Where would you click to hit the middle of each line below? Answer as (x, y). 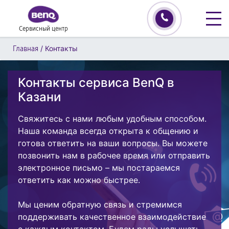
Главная (26, 49)
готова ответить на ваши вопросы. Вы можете (113, 143)
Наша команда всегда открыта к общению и (108, 131)
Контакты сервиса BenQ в (96, 83)
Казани (39, 97)
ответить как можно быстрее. (79, 180)
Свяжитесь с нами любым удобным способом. (112, 119)
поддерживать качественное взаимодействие (112, 217)
